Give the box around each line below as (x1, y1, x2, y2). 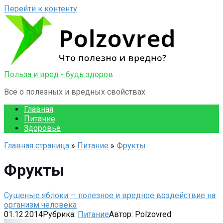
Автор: (109, 209, 133, 219)
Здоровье (24, 123, 61, 133)
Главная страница (4, 141, 69, 150)
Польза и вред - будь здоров (4, 70, 113, 79)
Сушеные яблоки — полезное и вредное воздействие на (4, 190, 216, 200)
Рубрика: (43, 209, 76, 219)
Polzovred (135, 209, 171, 219)
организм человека (4, 200, 77, 210)
